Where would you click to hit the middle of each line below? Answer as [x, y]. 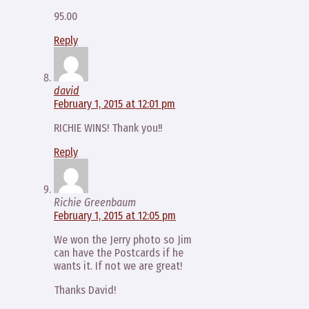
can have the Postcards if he [119, 253]
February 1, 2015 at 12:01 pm [114, 104]
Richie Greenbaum [95, 202]
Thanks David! [85, 290]
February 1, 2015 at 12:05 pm [115, 216]
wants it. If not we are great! [118, 266]
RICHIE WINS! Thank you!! [108, 128]
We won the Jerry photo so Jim [123, 240]
